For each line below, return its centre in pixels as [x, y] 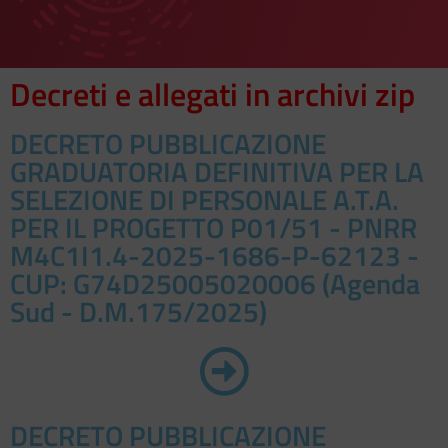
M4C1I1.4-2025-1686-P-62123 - [214, 256]
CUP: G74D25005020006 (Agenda [215, 284]
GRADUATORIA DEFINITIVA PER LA [217, 172]
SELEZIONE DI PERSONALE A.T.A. [204, 200]
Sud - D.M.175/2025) [138, 312]
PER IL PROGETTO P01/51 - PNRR [213, 228]
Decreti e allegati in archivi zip [212, 94]
